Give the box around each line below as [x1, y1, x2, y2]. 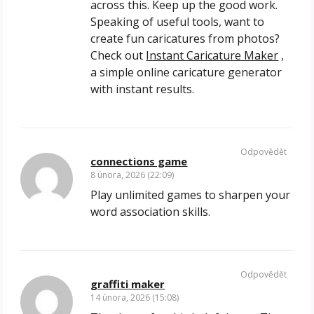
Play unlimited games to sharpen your [90, 187, 291, 203]
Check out [90, 48, 146, 64]
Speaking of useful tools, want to [90, 14, 265, 30]
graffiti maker [90, 277, 165, 292]
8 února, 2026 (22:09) [90, 169, 175, 182]
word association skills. [90, 204, 211, 220]
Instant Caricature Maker [146, 48, 279, 64]
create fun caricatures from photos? [90, 31, 280, 47]
